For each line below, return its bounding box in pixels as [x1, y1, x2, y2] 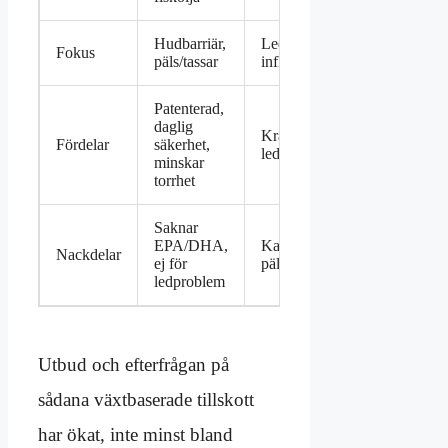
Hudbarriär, [154, 35, 226, 53]
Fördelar [56, 136, 109, 154]
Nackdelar [56, 246, 121, 264]
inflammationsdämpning [261, 53, 413, 71]
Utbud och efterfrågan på [38, 354, 229, 376]
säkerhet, [154, 136, 210, 154]
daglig [154, 118, 193, 136]
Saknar [154, 219, 198, 237]
